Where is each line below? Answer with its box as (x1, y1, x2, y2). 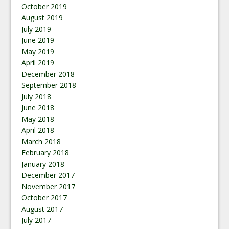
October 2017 (21, 192, 67, 202)
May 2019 (21, 46, 55, 56)
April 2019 (21, 57, 55, 67)
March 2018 (21, 136, 61, 146)
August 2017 (21, 203, 63, 214)
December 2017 (21, 170, 75, 180)
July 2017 (21, 215, 52, 225)
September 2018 (21, 80, 77, 90)
